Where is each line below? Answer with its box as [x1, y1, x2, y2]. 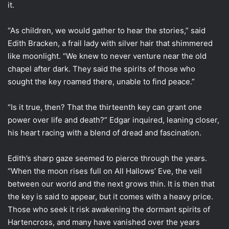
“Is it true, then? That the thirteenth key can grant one [8, 102, 202, 112]
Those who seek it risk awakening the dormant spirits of [8, 204, 210, 214]
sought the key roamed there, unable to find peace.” [8, 76, 195, 86]
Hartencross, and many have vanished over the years [8, 217, 200, 227]
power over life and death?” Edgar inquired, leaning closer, [8, 114, 219, 125]
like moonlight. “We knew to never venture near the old [8, 51, 207, 61]
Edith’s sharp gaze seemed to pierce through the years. [8, 153, 207, 163]
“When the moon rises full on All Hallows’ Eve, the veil [8, 166, 202, 176]
